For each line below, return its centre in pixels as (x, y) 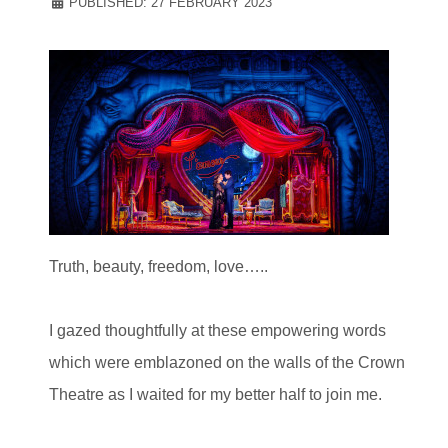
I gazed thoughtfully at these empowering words (217, 331)
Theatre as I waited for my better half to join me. (215, 395)
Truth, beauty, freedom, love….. (158, 267)
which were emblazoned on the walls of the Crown (227, 363)
